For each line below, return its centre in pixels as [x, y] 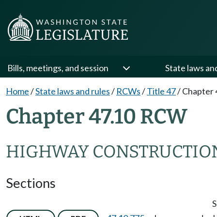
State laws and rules [73, 91]
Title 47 [161, 91]
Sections [31, 183]
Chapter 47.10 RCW [97, 116]
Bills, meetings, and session [58, 68]
